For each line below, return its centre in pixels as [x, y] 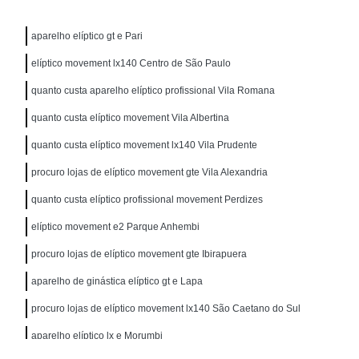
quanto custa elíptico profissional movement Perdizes [147, 199]
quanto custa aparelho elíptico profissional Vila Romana [153, 90]
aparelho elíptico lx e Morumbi [97, 335]
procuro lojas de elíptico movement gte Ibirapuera [139, 254]
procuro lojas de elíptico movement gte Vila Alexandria [150, 172]
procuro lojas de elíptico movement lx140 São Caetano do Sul [166, 308]
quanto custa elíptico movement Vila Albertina [131, 117]
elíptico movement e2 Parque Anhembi [116, 226]
